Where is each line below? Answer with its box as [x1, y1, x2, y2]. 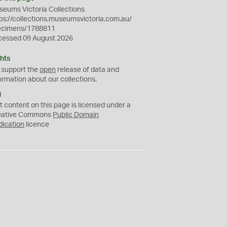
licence [24, 121, 50, 128]
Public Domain [53, 111, 99, 119]
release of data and [56, 66, 120, 73]
